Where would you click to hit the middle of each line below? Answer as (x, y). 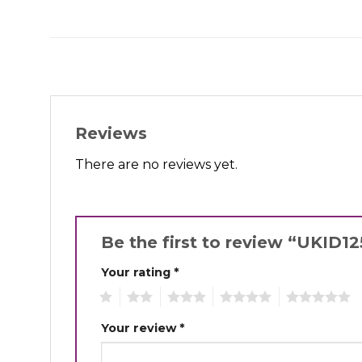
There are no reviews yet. (156, 165)
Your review (140, 328)
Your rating (137, 272)
